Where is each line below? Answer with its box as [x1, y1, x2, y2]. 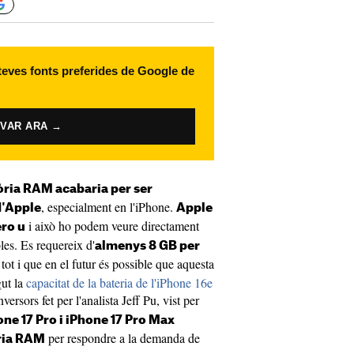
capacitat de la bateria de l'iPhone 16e [26, 274, 213, 291]
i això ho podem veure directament [25, 217, 199, 234]
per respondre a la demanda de [45, 330, 200, 346]
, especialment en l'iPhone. [41, 198, 176, 215]
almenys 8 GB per [95, 240, 200, 252]
